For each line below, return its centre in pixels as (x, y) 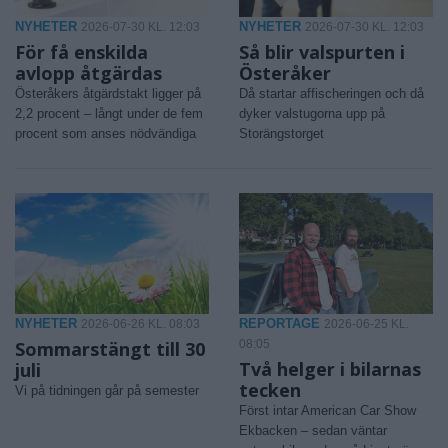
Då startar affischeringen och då (331, 93)
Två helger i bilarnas (330, 368)
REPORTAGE (279, 323)
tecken (270, 389)
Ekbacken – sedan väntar (313, 430)
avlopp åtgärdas (88, 72)
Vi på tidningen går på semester (107, 390)
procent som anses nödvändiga (105, 133)
